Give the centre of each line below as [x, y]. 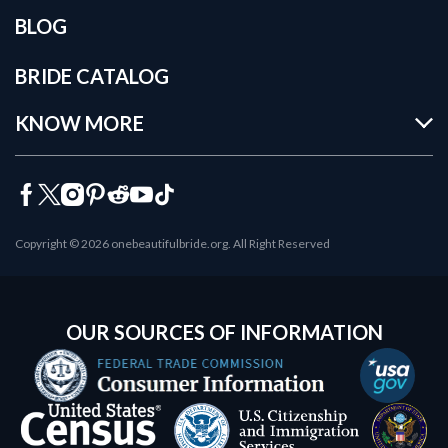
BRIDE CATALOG [92, 76]
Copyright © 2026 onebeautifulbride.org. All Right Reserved [172, 244]
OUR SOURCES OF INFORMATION [224, 332]
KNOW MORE [79, 123]
